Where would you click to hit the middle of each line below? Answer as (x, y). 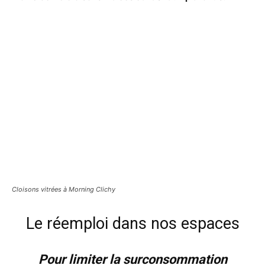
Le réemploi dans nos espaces (132, 223)
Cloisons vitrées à (40, 189)
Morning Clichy (92, 189)
